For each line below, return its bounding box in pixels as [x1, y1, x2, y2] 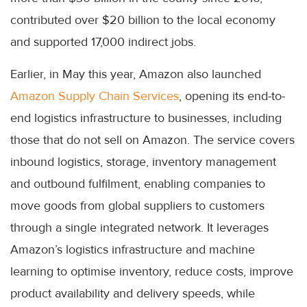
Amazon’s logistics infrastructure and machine [10, 241, 255, 257]
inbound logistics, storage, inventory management [10, 153, 276, 169]
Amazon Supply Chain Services [10, 88, 179, 103]
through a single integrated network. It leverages [10, 219, 269, 235]
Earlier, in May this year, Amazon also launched [10, 66, 261, 82]
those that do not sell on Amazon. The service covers [10, 132, 295, 147]
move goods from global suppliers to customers [10, 197, 265, 213]
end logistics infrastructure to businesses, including [10, 110, 282, 125]
